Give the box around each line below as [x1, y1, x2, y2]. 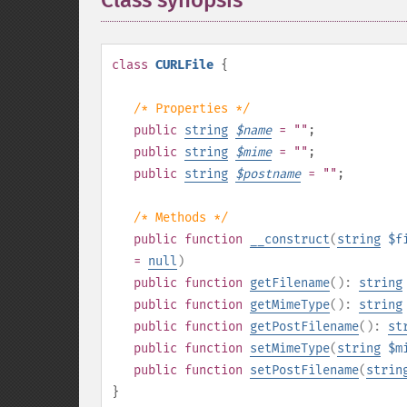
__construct [250, 232, 330, 247]
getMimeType [250, 297, 330, 313]
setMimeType [250, 341, 330, 356]
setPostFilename [250, 362, 359, 378]
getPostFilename [250, 319, 359, 334]
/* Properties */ [134, 101, 250, 116]
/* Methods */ [134, 210, 228, 225]
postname [243, 166, 301, 182]
